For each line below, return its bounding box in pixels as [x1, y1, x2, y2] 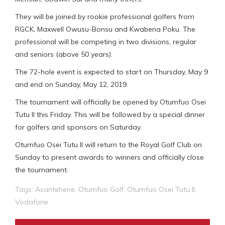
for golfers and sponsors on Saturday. [15, 122, 142, 132]
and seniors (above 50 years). [15, 49, 113, 59]
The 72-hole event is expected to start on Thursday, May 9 [15, 67, 208, 76]
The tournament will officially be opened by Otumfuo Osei [15, 97, 206, 106]
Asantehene [35, 184, 75, 194]
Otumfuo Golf [78, 184, 124, 194]
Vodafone [15, 197, 48, 206]
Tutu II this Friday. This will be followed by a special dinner [15, 109, 205, 119]
